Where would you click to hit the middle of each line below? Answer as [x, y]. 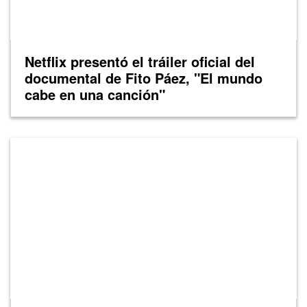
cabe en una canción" [95, 94]
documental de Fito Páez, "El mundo [144, 77]
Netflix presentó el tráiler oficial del [140, 61]
